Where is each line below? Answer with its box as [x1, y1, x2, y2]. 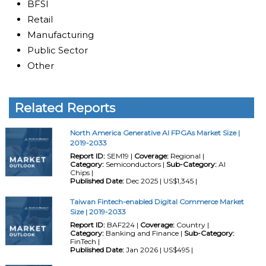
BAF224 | [104, 220, 140, 229]
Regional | [168, 151, 204, 161]
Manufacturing [27, 28, 94, 40]
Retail [27, 13, 53, 25]
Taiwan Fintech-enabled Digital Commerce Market [69, 197, 244, 206]
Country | [174, 220, 209, 229]
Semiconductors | [103, 160, 166, 169]
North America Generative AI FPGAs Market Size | [69, 128, 240, 138]
